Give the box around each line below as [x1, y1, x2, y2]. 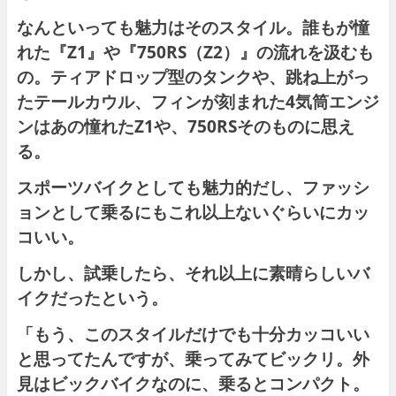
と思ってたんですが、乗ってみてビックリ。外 [16, 347, 369, 370]
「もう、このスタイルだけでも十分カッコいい [16, 323, 369, 346]
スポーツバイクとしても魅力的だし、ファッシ [16, 176, 369, 199]
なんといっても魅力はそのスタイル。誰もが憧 [16, 16, 369, 39]
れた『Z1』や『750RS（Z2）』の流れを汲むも [16, 41, 374, 64]
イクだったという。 [16, 286, 168, 309]
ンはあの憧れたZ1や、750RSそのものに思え [16, 115, 354, 138]
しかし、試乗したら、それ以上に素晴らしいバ [16, 262, 369, 285]
